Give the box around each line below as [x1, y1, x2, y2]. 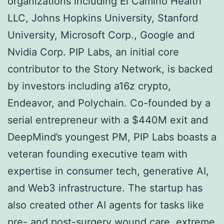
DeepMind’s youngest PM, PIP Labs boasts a [7, 131, 216, 143]
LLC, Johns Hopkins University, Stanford [7, 12, 198, 24]
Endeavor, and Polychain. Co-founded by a [7, 97, 210, 109]
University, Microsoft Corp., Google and [7, 29, 194, 41]
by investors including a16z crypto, [7, 80, 171, 92]
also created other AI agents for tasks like [7, 199, 204, 211]
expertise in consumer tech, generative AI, [7, 165, 209, 177]
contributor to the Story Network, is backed [7, 63, 212, 75]
